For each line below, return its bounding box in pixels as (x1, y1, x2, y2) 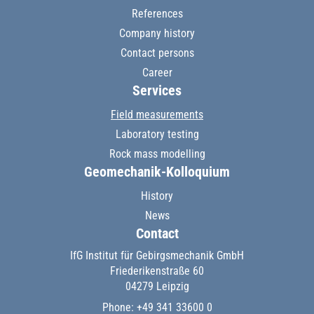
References (131, 7, 183, 21)
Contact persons (120, 46, 194, 60)
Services (132, 82, 182, 100)
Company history (119, 27, 195, 41)
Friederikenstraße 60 (110, 264, 204, 278)
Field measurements (111, 108, 203, 122)
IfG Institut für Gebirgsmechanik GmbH (70, 249, 244, 263)
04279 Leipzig (125, 280, 189, 294)
